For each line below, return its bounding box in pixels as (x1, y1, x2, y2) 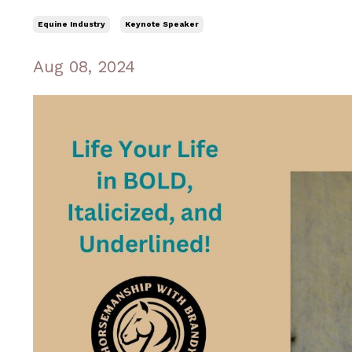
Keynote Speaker (125, 20, 199, 28)
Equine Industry (38, 20, 105, 28)
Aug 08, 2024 (33, 57, 135, 76)
